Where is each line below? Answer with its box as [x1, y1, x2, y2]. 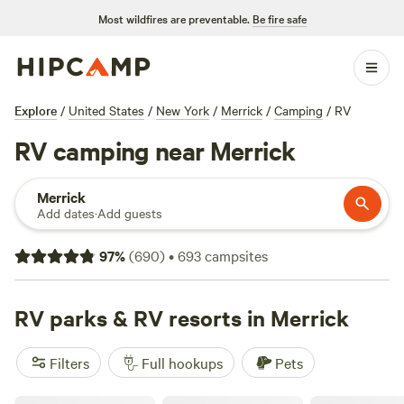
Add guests [97, 204, 162, 222]
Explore [14, 101, 57, 119]
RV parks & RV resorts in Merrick [14, 303, 349, 332]
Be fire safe [252, 10, 307, 26]
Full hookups [142, 353, 223, 372]
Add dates [37, 204, 95, 222]
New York [156, 101, 209, 119]
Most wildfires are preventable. [97, 10, 250, 26]
